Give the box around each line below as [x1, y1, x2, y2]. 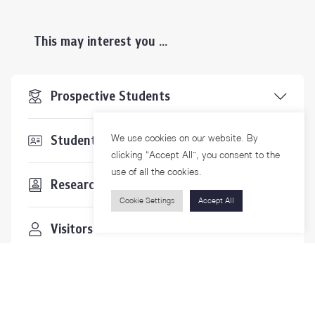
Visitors [51, 219, 93, 240]
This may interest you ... [34, 32, 167, 52]
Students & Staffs [51, 131, 152, 151]
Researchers [51, 175, 118, 195]
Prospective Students [51, 86, 170, 107]
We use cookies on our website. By [111, 131, 258, 146]
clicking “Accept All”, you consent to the [111, 148, 280, 162]
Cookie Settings [120, 195, 174, 207]
